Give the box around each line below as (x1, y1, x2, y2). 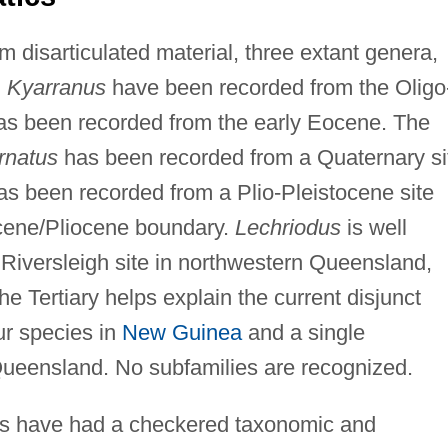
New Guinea (121, 319, 242, 345)
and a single (241, 319, 365, 345)
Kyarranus (6, 74, 106, 100)
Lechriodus (234, 214, 341, 240)
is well (340, 214, 407, 240)
